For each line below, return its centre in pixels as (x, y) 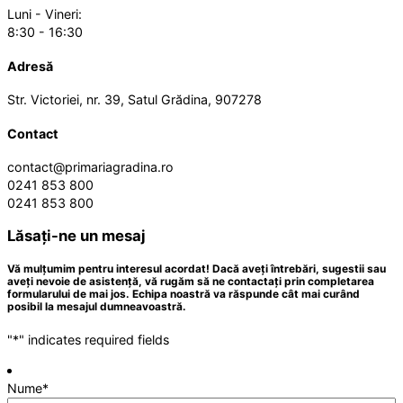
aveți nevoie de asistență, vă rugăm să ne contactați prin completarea (191, 282)
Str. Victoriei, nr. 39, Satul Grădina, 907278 (134, 99)
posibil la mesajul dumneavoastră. (97, 307)
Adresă (30, 66)
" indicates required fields (94, 339)
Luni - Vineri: (45, 13)
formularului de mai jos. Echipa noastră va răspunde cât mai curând (184, 295)
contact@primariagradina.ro (90, 166)
